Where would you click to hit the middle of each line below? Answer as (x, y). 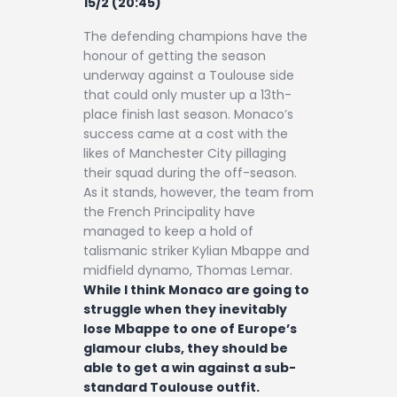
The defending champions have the (195, 36)
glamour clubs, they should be (186, 348)
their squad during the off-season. (190, 172)
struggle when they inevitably (185, 309)
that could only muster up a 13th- (187, 94)
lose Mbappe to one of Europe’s (190, 328)
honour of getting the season (175, 55)
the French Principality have (169, 211)
